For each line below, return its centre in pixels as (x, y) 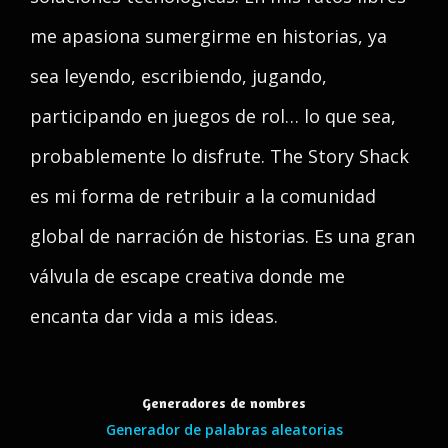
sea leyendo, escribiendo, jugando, (178, 76)
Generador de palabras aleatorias (224, 429)
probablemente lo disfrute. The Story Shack (219, 156)
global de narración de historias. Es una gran (222, 236)
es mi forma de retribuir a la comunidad (203, 196)
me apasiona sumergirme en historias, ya (208, 36)
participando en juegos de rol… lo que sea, (213, 116)
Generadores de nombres (224, 402)
